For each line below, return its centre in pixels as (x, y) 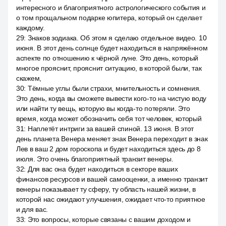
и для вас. (32, 209)
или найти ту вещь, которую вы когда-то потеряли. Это (103, 108)
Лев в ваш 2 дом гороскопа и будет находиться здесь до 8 (108, 149)
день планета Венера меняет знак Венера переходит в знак (112, 139)
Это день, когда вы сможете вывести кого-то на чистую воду (111, 98)
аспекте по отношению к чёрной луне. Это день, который (107, 58)
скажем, (29, 78)
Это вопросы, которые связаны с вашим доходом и (109, 219)
